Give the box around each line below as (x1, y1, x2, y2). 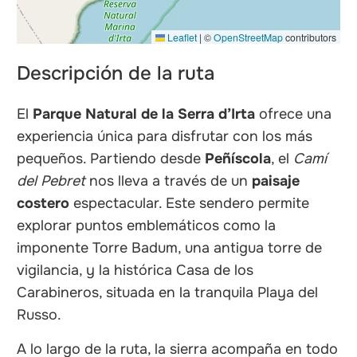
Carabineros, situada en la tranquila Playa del (17, 283, 319, 301)
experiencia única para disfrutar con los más (17, 127, 313, 145)
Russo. (17, 305, 62, 324)
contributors (282, 29, 336, 44)
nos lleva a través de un (85, 171, 253, 190)
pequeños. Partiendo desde (17, 149, 206, 167)
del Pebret (17, 171, 86, 190)
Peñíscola (205, 149, 272, 167)
